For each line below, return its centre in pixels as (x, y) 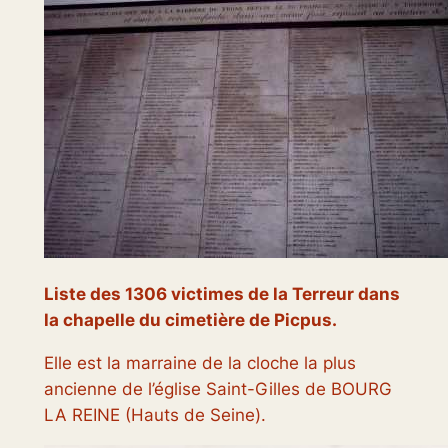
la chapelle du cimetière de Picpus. (190, 320)
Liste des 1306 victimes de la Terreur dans (221, 294)
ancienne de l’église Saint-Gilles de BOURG (217, 389)
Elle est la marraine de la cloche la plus (199, 363)
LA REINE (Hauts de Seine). (154, 415)
